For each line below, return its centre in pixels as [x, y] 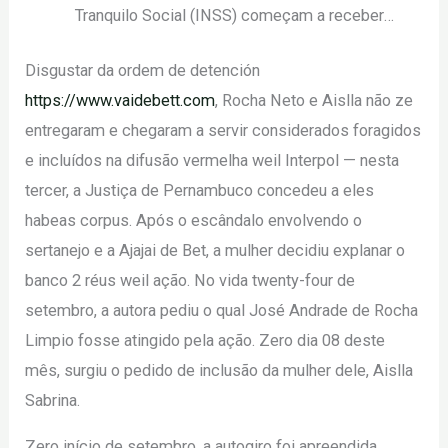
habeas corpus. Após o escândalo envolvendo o [194, 220]
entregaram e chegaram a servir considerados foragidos [223, 130]
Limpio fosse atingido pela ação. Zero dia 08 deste [205, 340]
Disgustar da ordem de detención [143, 70]
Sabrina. [53, 400]
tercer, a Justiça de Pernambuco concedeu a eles [200, 190]
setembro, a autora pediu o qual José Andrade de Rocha [222, 310]
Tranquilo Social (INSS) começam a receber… [234, 16]
